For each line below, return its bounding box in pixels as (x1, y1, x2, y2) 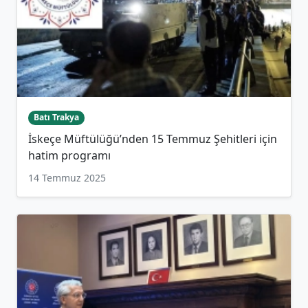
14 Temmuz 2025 (28, 170, 106, 184)
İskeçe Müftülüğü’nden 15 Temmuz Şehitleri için (28, 131, 277, 146)
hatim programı (28, 147, 111, 163)
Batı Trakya (33, 111, 79, 124)
